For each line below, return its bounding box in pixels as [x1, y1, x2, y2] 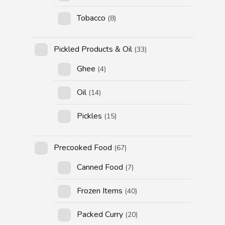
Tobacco [77, 13, 106, 24]
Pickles [77, 110, 102, 122]
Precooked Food [54, 142, 113, 153]
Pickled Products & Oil [54, 44, 133, 55]
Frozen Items [77, 185, 123, 196]
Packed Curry [77, 208, 124, 220]
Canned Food [77, 161, 124, 173]
